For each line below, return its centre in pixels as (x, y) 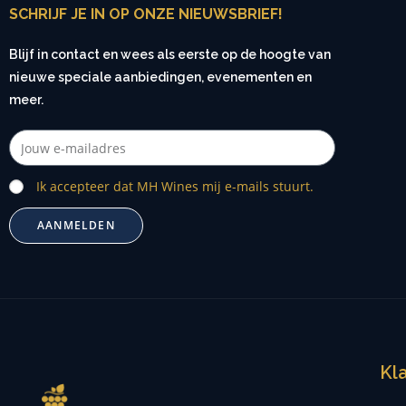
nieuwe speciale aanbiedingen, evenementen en (160, 77)
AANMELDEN (76, 226)
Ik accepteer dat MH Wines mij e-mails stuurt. (175, 187)
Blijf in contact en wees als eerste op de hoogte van (170, 55)
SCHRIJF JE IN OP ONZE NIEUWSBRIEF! (146, 14)
